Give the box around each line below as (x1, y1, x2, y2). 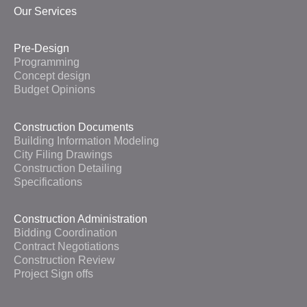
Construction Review (14, 254, 115, 267)
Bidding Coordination (14, 227, 117, 239)
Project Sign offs (14, 268, 93, 280)
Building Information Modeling (14, 134, 159, 147)
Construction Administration (14, 213, 147, 225)
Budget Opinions (14, 84, 95, 96)
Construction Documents (14, 121, 134, 133)
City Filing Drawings (14, 148, 112, 160)
